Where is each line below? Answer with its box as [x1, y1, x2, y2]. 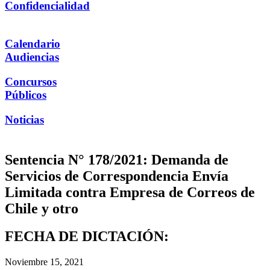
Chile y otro [5, 200, 78, 216]
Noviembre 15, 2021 [5, 257, 84, 268]
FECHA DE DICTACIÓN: [5, 228, 169, 245]
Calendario [5, 37, 60, 51]
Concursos [5, 75, 57, 88]
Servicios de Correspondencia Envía [5, 168, 228, 184]
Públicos [5, 88, 46, 101]
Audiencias [5, 51, 59, 64]
